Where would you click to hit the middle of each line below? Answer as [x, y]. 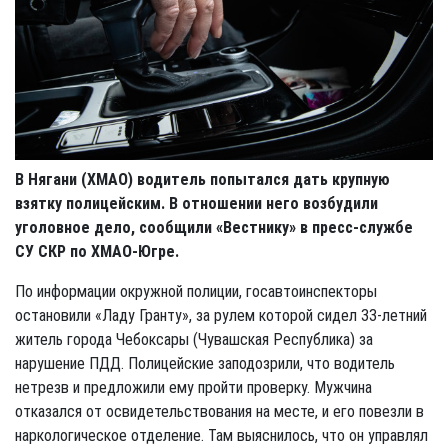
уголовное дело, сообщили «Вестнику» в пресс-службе [214, 227]
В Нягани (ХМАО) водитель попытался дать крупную [202, 179]
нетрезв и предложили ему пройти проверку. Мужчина [193, 387]
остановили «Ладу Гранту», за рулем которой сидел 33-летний [221, 315]
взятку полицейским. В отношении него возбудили [196, 203]
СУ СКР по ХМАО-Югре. [97, 251]
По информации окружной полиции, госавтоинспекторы [196, 291]
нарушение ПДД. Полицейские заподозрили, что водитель [205, 363]
